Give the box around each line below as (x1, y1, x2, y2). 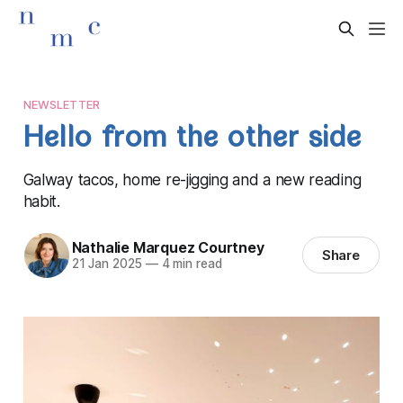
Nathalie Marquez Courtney (71, 238, 264, 257)
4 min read (157, 256, 222, 272)
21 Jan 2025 (71, 256, 142, 272)
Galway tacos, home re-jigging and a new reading (22, 169, 362, 189)
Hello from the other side (22, 123, 363, 157)
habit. (22, 191, 60, 210)
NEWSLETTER (22, 96, 101, 112)
